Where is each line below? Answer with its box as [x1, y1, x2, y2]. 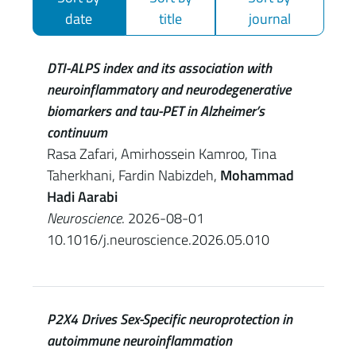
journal [248, 8, 291, 30]
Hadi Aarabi [46, 186, 118, 207]
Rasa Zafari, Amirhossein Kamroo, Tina [46, 143, 277, 164]
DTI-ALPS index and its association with [46, 57, 272, 79]
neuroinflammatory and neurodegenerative [46, 79, 291, 100]
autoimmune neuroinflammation [46, 330, 232, 351]
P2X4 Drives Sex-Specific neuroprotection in [46, 308, 292, 330]
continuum [46, 122, 107, 143]
